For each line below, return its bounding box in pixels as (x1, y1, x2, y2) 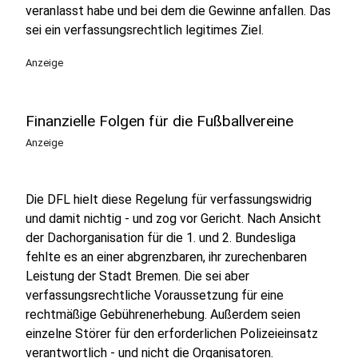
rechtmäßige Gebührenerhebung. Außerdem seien (26, 307, 300, 322)
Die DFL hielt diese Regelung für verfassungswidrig (26, 192, 312, 207)
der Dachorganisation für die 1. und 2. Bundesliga (26, 230, 296, 245)
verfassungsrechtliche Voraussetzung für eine (26, 288, 284, 303)
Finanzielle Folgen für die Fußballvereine (26, 112, 293, 130)
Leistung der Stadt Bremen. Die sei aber (26, 268, 249, 284)
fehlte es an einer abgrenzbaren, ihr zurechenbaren (26, 249, 307, 265)
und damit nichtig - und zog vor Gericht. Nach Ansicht (26, 211, 321, 226)
